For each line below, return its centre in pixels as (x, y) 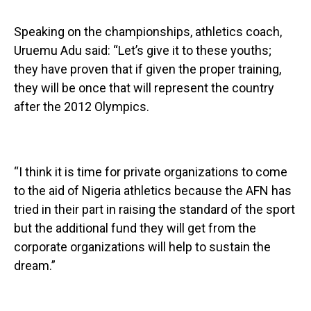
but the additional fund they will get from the (135, 228)
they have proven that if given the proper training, (148, 69)
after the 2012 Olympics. (84, 107)
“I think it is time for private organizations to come (151, 172)
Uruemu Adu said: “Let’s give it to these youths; (143, 51)
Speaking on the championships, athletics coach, (148, 32)
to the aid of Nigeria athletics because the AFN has (153, 191)
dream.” (35, 266)
